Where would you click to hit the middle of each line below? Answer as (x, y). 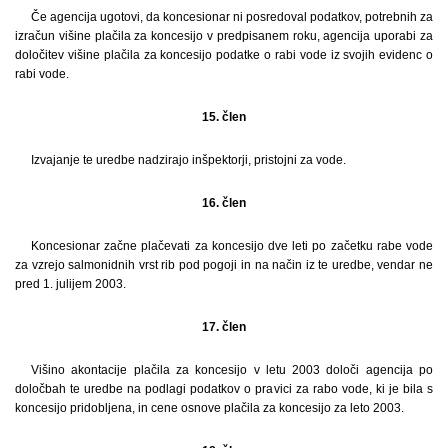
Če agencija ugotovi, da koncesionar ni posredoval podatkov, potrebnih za (232, 16)
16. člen (224, 202)
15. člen (224, 116)
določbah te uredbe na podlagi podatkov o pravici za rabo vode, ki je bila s (224, 388)
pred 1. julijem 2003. (70, 283)
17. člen (224, 326)
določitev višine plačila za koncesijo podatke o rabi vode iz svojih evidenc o (224, 54)
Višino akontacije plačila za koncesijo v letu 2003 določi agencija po (232, 369)
